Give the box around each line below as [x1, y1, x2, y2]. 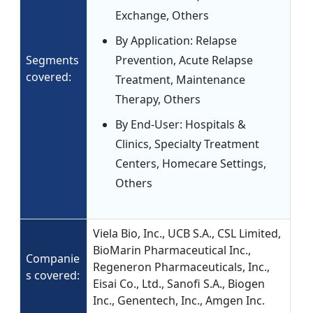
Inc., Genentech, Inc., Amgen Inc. [93, 293, 265, 309]
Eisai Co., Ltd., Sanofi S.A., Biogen [93, 276, 265, 292]
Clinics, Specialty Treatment [115, 136, 259, 152]
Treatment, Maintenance [115, 72, 245, 88]
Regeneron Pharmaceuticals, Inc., [93, 259, 270, 275]
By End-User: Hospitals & [115, 117, 246, 133]
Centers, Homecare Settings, [115, 156, 266, 172]
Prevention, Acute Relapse [115, 52, 253, 68]
